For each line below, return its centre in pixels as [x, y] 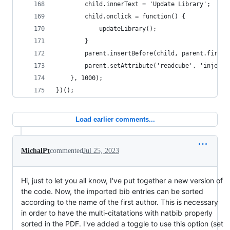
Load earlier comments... [115, 119]
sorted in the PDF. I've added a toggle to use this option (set [122, 224]
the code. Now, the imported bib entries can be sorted [112, 191]
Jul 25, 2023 [101, 151]
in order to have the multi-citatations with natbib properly [117, 213]
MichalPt [35, 151]
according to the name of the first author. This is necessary [120, 202]
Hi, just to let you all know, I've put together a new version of [122, 180]
